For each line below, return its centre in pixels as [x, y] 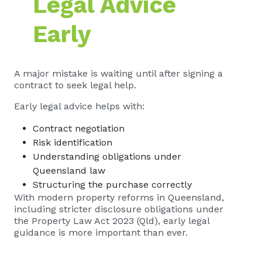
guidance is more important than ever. [101, 232]
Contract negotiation [80, 128]
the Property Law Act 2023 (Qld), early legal [112, 221]
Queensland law [70, 170]
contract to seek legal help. [75, 85]
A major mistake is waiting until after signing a [118, 73]
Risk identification [74, 142]
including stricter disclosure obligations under [119, 209]
